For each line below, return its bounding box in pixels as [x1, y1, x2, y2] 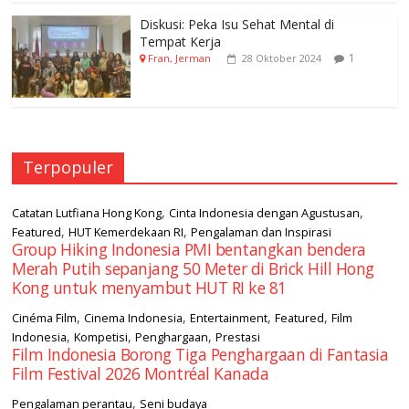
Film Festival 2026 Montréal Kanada [12, 362, 269, 385]
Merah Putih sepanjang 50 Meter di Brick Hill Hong [12, 257, 374, 280]
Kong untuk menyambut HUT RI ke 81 [12, 277, 287, 299]
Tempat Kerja [140, 33, 222, 51]
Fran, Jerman [148, 51, 212, 66]
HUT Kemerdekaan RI [68, 224, 184, 241]
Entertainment [190, 309, 268, 327]
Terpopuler [23, 156, 114, 179]
